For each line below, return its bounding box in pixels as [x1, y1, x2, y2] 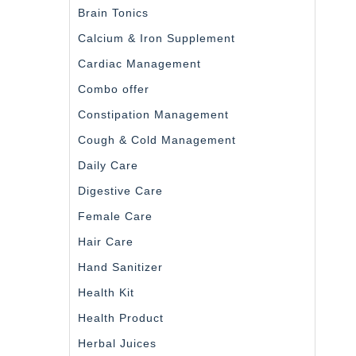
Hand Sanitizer [78, 260, 163, 273]
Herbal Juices [78, 336, 157, 350]
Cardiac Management [78, 56, 201, 70]
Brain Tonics [78, 6, 149, 19]
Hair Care [78, 234, 133, 248]
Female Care [78, 209, 153, 222]
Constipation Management [78, 107, 229, 121]
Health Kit [78, 285, 134, 299]
